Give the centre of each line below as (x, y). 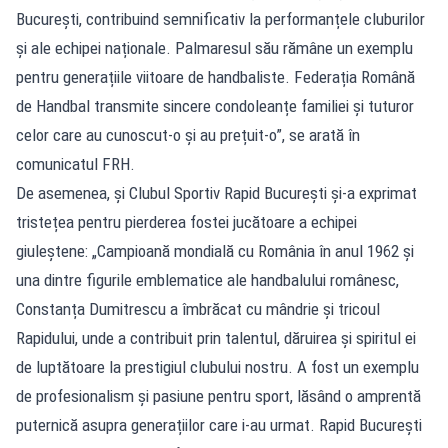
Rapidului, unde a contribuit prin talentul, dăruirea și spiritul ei (216, 337)
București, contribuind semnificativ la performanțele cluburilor (220, 18)
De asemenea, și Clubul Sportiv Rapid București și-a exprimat (216, 192)
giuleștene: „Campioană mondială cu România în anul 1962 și (215, 250)
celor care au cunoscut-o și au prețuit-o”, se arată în (188, 134)
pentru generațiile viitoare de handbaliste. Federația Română (215, 76)
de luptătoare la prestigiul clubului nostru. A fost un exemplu (217, 366)
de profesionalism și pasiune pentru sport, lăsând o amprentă (218, 395)
